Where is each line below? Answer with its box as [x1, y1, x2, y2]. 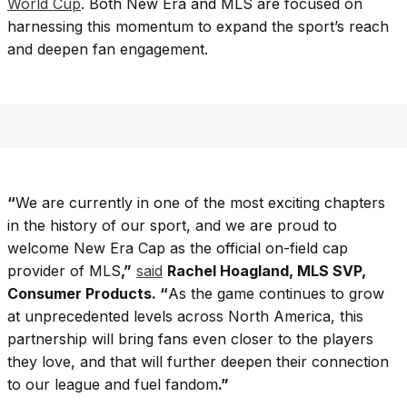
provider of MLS [7, 262, 121, 281]
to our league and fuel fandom [7, 375, 218, 394]
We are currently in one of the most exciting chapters [15, 194, 385, 213]
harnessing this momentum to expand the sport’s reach [7, 17, 389, 36]
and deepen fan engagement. [7, 40, 208, 59]
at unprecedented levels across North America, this [7, 307, 363, 326]
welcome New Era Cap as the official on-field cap [7, 239, 348, 258]
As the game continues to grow [168, 284, 384, 303]
